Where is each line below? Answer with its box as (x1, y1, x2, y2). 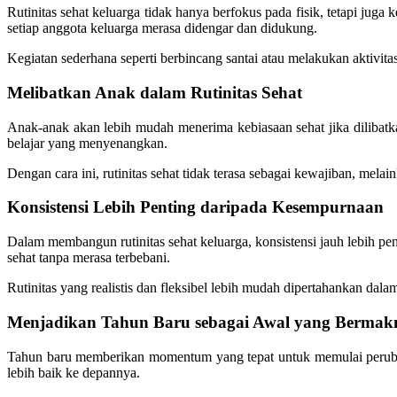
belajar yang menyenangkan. (7, 135, 167, 151)
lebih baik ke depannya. (7, 364, 140, 380)
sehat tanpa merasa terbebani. (7, 250, 170, 266)
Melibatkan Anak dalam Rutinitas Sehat (7, 83, 302, 103)
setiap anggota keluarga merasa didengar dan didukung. (7, 20, 317, 36)
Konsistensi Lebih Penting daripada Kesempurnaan (7, 198, 384, 217)
